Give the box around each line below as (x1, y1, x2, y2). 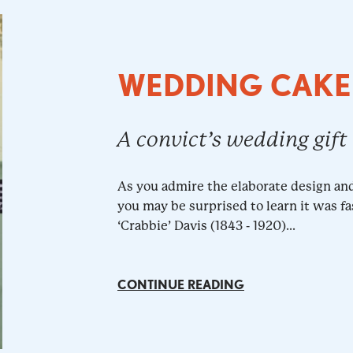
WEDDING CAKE (117, 68, 351, 104)
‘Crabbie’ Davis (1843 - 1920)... (117, 218, 295, 234)
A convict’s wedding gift (117, 128, 347, 152)
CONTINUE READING (117, 277, 244, 293)
